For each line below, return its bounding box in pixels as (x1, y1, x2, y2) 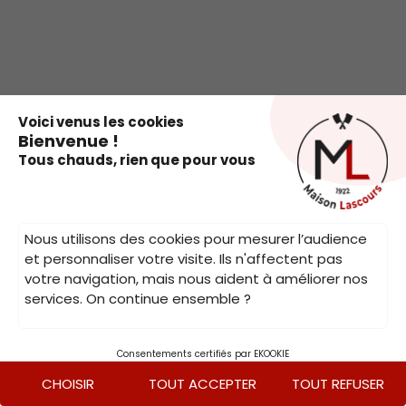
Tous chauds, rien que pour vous (18, 150, 256, 169)
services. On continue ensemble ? (24, 289, 251, 308)
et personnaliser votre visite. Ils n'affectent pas (24, 249, 343, 268)
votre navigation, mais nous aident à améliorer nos (24, 269, 368, 288)
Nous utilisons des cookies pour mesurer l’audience (24, 229, 367, 248)
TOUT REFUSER (292, 374, 385, 393)
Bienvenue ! (18, 129, 119, 152)
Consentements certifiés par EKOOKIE (117, 347, 289, 361)
